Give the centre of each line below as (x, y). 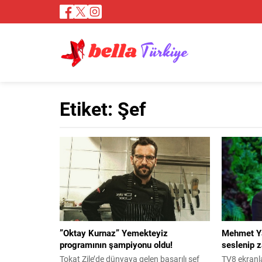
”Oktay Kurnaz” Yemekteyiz (114, 233)
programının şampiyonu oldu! (116, 245)
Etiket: (89, 108)
